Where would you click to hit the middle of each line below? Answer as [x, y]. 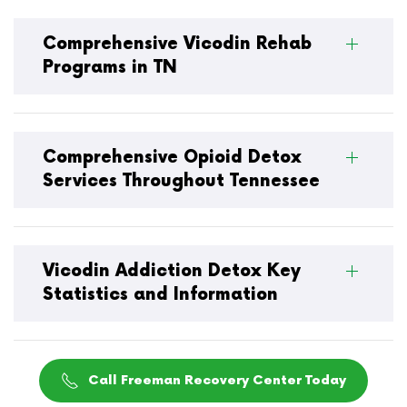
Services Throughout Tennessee [181, 181]
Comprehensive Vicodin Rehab [177, 44]
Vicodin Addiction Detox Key [172, 271]
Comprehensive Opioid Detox [172, 157]
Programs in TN [110, 67]
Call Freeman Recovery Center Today [217, 380]
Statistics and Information [160, 294]
